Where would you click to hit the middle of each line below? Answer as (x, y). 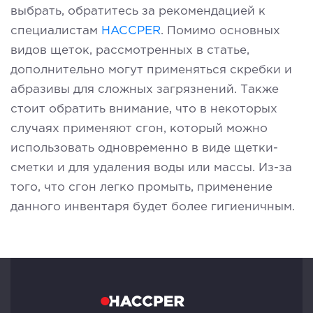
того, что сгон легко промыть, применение (141, 187)
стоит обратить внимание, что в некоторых (144, 109)
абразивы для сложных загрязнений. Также (145, 89)
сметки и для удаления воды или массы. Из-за (151, 168)
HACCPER (131, 31)
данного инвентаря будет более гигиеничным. (153, 207)
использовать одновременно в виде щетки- (144, 148)
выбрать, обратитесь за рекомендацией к (138, 11)
